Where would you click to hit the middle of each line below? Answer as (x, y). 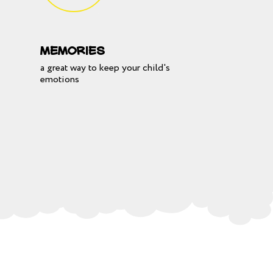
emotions (60, 80)
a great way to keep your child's (105, 68)
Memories (73, 51)
